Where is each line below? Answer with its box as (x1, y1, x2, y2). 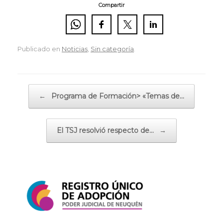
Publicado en (17, 44, 62, 53)
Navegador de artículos (17, 84, 94, 93)
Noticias (62, 44, 88, 53)
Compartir (99, 1, 124, 8)
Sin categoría (91, 44, 134, 53)
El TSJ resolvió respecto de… (57, 125, 156, 135)
